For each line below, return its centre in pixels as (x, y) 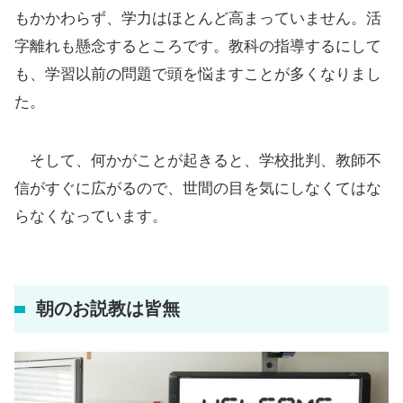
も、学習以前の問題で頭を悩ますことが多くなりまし (198, 75)
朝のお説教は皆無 (108, 309)
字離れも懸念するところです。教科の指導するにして (198, 47)
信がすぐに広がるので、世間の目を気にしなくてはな (198, 189)
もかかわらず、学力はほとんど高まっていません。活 (198, 19)
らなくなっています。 (91, 217)
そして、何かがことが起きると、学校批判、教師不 (198, 161)
